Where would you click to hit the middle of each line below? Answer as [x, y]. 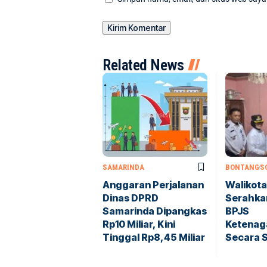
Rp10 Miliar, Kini [139, 224]
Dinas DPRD [131, 198]
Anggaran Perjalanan [153, 184]
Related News [143, 65]
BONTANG [242, 167]
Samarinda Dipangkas [155, 211]
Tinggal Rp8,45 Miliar [154, 237]
